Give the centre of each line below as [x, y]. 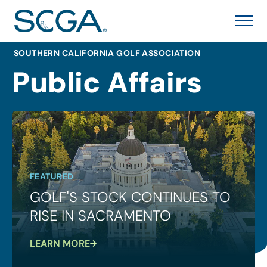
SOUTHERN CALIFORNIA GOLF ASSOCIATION [107, 53]
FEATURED [52, 176]
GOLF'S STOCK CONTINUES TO [130, 197]
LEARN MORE [60, 243]
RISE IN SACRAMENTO [100, 215]
